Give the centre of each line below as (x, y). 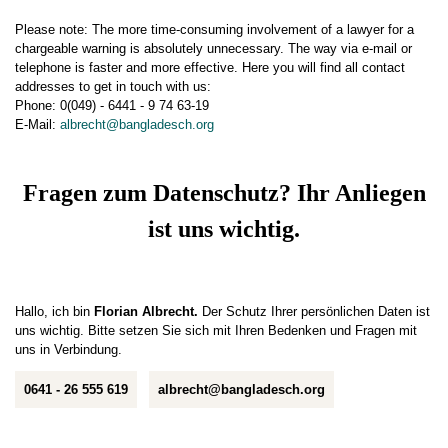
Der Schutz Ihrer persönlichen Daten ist (314, 312)
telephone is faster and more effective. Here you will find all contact (210, 68)
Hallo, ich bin (54, 312)
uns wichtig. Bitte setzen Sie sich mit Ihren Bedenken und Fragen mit (216, 331)
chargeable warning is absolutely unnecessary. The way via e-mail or (213, 49)
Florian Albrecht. (146, 312)
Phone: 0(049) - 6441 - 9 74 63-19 (112, 106)
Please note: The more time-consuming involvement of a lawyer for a (214, 30)
